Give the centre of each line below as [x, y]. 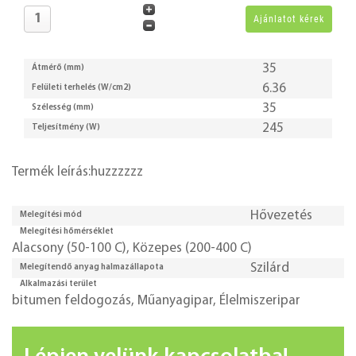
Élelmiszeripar [260, 300]
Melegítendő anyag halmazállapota [92, 268]
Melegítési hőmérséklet [67, 231]
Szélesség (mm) [63, 108]
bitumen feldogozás [72, 300]
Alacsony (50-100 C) [69, 248]
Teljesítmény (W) [66, 128]
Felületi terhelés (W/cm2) [81, 88]
